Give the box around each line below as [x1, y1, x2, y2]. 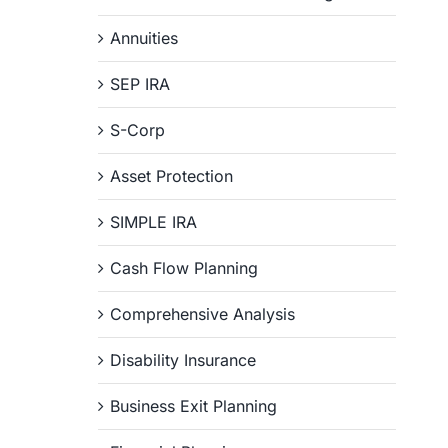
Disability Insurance [110, 350, 257, 370]
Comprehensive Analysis [110, 304, 296, 324]
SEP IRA [110, 74, 171, 94]
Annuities [110, 28, 179, 48]
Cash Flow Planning [110, 258, 259, 278]
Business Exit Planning [110, 396, 278, 416]
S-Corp [110, 120, 166, 140]
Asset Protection [110, 166, 234, 186]
